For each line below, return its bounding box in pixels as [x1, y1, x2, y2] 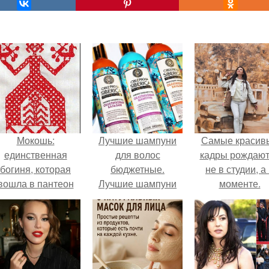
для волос [115, 148, 160, 162]
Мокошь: [16, 133, 55, 147]
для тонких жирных [95, 191, 180, 205]
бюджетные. [110, 162, 165, 176]
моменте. [219, 177, 261, 190]
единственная [4, 148, 67, 162]
